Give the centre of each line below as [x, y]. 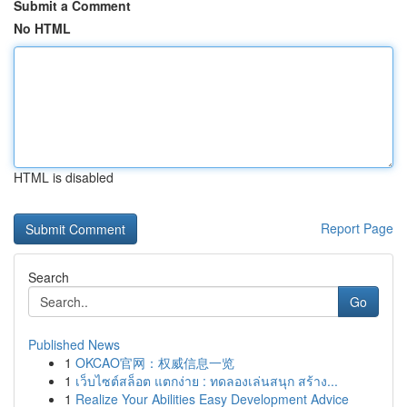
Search [49, 277]
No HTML [42, 28]
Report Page [357, 228]
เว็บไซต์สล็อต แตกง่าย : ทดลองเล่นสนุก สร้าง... [207, 381]
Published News [74, 344]
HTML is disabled [64, 177]
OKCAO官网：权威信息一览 [155, 362]
